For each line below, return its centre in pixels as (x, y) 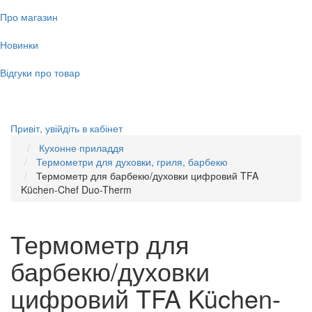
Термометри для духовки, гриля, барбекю (132, 162)
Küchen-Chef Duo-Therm (76, 189)
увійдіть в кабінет (84, 128)
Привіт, (26, 128)
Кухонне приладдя (81, 148)
